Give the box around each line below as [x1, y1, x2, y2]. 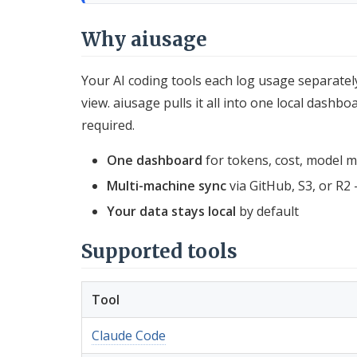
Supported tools [81, 239, 237, 265]
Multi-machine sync [107, 177, 226, 195]
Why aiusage [81, 26, 207, 52]
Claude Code [92, 327, 166, 345]
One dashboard [107, 151, 202, 170]
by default [236, 202, 299, 221]
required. [81, 116, 135, 135]
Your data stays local [107, 202, 236, 221]
